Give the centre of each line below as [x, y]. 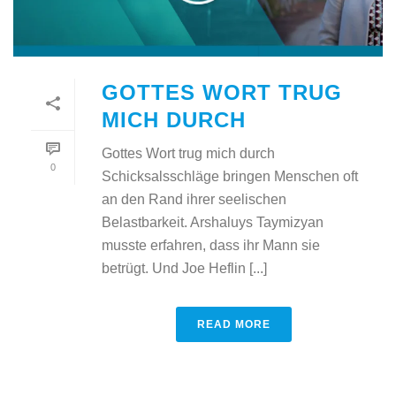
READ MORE [233, 324]
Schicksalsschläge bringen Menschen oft [230, 176]
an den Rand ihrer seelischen [194, 199]
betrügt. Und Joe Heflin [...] [184, 268]
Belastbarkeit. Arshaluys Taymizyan [213, 222]
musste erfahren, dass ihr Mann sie [211, 245]
